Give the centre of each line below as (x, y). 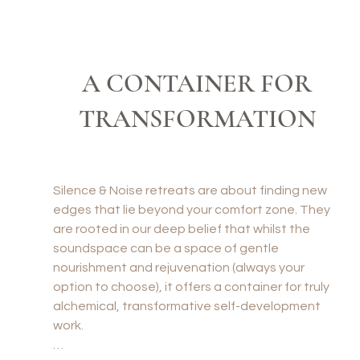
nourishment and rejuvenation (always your (179, 268)
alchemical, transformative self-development (187, 306)
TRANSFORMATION (197, 119)
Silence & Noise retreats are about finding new (190, 190)
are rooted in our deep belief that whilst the (182, 229)
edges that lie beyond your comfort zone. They (192, 210)
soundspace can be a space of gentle (166, 248)
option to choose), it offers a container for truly (191, 287)
